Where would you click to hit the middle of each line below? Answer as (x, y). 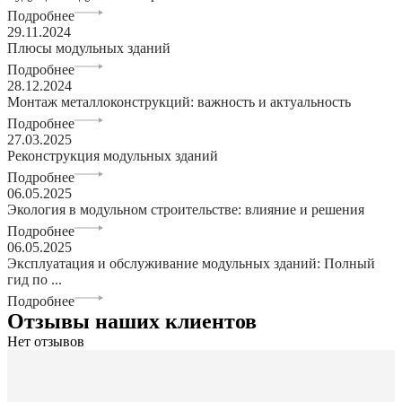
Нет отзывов (46, 342)
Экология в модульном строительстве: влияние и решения (186, 210)
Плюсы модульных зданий (89, 48)
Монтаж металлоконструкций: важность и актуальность (179, 102)
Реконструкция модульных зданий (113, 156)
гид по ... (35, 280)
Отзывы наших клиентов (132, 322)
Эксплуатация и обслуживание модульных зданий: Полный (191, 264)
